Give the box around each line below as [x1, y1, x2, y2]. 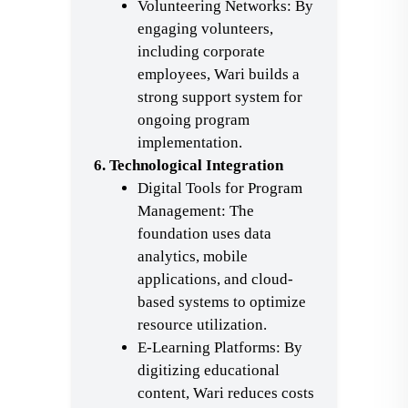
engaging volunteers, [138, 20, 273, 37]
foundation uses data [138, 225, 271, 242]
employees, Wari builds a [138, 66, 300, 83]
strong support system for [138, 88, 302, 106]
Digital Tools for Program [138, 179, 302, 197]
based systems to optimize [138, 293, 306, 311]
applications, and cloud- [138, 270, 293, 288]
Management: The [138, 202, 254, 219]
